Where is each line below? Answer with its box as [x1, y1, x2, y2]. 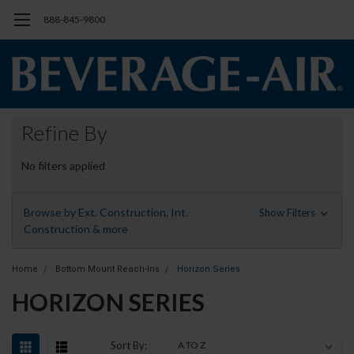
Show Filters [258, 206, 318, 220]
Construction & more [24, 222, 128, 236]
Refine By [21, 120, 108, 146]
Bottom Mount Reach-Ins [55, 264, 160, 275]
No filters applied [21, 159, 105, 173]
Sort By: [111, 339, 148, 352]
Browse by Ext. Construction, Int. [24, 205, 188, 220]
